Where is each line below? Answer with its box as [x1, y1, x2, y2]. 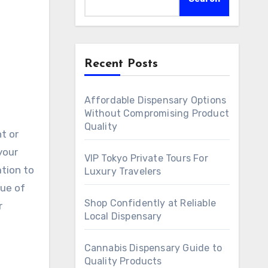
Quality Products [84, 255, 162, 267]
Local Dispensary [84, 211, 162, 222]
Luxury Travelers [84, 166, 162, 177]
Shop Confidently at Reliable [84, 197, 217, 209]
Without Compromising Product [84, 108, 230, 119]
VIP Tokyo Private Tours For [84, 153, 208, 164]
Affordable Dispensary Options [84, 95, 227, 106]
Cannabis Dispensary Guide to [84, 242, 223, 254]
